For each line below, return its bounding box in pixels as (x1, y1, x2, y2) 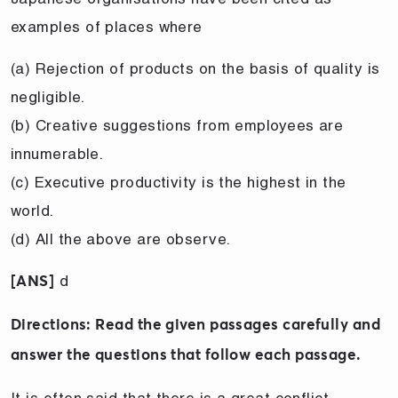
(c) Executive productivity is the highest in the (11, 172, 346, 191)
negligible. (11, 87, 85, 106)
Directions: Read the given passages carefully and (11, 317, 381, 333)
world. (11, 201, 54, 219)
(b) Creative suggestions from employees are (11, 115, 344, 134)
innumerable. (11, 144, 104, 163)
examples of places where (11, 17, 203, 36)
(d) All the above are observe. (11, 229, 231, 248)
